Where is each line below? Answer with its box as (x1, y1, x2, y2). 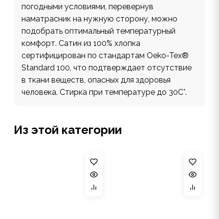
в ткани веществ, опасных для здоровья (22, 75, 171, 85)
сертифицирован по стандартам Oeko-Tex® (22, 51, 189, 60)
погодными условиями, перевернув (22, 2, 153, 11)
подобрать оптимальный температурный (22, 26, 175, 36)
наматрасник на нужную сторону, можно (22, 14, 177, 23)
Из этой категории (14, 123, 122, 137)
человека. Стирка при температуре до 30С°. (22, 88, 187, 97)
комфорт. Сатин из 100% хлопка (22, 39, 140, 48)
